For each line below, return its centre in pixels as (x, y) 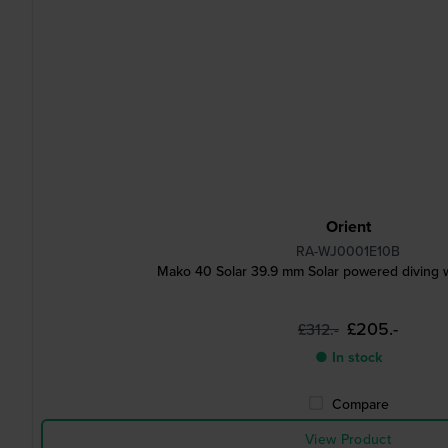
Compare (360, 404)
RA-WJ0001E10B (348, 251)
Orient (348, 226)
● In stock (348, 357)
